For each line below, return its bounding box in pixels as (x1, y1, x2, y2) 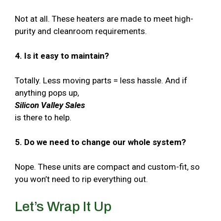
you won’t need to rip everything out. (15, 174, 148, 184)
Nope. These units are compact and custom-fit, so (15, 161, 200, 172)
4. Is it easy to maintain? (15, 50, 109, 61)
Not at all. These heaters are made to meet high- (15, 13, 193, 24)
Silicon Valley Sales (15, 100, 85, 110)
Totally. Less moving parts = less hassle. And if (15, 75, 187, 85)
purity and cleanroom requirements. (15, 26, 147, 36)
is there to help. (15, 112, 72, 122)
